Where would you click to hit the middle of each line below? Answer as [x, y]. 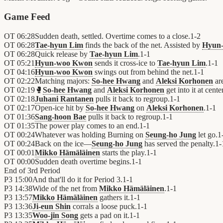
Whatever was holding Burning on [90, 135]
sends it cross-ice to [125, 63]
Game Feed [27, 17]
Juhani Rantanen [64, 99]
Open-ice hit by [60, 108]
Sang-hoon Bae [60, 117]
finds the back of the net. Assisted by [143, 45]
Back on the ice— [63, 144]
